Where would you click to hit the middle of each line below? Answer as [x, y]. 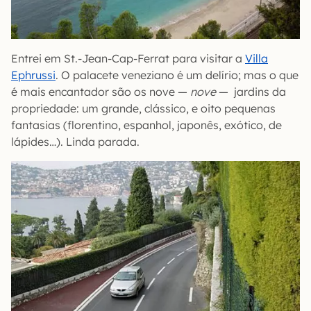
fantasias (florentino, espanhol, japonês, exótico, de [146, 125]
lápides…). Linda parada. [75, 141]
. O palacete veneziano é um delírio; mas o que [177, 75]
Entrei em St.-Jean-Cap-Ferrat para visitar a [128, 58]
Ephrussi [33, 75]
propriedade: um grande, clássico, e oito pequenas [143, 108]
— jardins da [251, 91]
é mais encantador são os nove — [101, 91]
